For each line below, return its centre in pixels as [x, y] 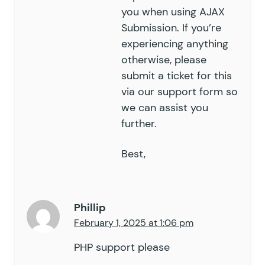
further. [139, 124]
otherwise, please [164, 60]
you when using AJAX [173, 12]
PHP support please [122, 248]
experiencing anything [175, 44]
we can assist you [165, 108]
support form [190, 92]
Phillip [90, 208]
